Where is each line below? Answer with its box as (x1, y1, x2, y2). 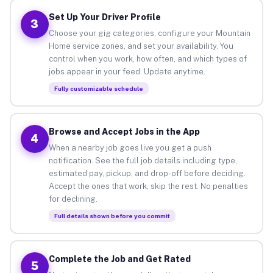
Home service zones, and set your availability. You (48, 41, 233, 51)
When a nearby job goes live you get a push (48, 143, 211, 152)
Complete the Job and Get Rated (48, 253, 191, 264)
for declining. (48, 194, 97, 204)
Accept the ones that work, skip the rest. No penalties (48, 181, 248, 191)
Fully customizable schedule (54, 84, 143, 92)
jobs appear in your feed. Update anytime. (48, 66, 205, 76)
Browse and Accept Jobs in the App (48, 126, 200, 136)
